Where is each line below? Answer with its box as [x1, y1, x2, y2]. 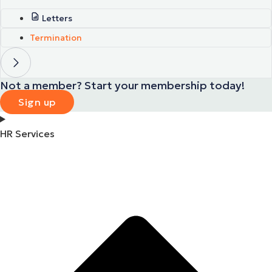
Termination [30, 32, 82, 43]
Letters [42, 12, 72, 24]
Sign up [18, 95, 56, 108]
